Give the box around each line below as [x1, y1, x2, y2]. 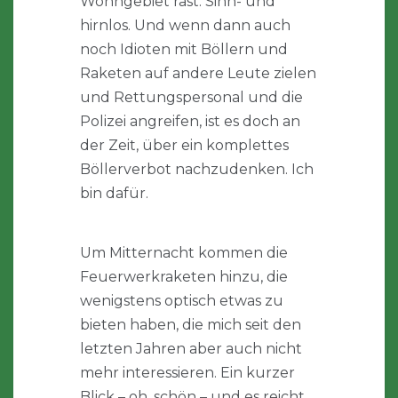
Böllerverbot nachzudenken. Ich [80, 161, 314, 179]
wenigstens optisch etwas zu [80, 292, 283, 310]
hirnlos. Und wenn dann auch [80, 17, 291, 35]
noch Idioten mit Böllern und [80, 41, 288, 59]
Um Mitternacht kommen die [80, 244, 288, 262]
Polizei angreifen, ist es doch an [80, 113, 300, 131]
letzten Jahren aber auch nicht [80, 340, 302, 358]
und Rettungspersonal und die [80, 89, 303, 107]
